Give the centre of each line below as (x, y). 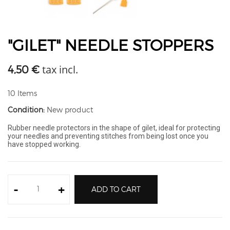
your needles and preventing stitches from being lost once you (108, 136)
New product (70, 110)
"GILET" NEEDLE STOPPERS (111, 45)
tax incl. (59, 70)
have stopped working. (44, 144)
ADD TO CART (116, 189)
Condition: (26, 110)
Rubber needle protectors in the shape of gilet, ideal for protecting (114, 128)
